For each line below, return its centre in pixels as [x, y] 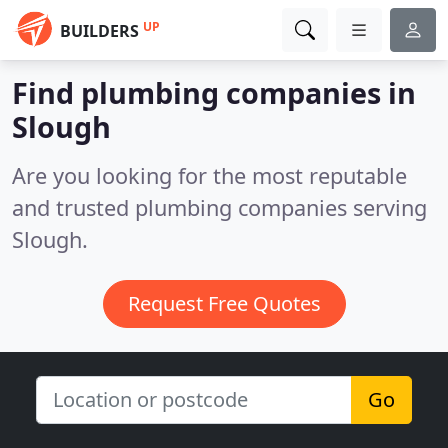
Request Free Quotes [224, 303]
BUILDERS [99, 31]
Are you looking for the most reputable [209, 175]
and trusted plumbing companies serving [219, 207]
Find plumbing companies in [214, 92]
